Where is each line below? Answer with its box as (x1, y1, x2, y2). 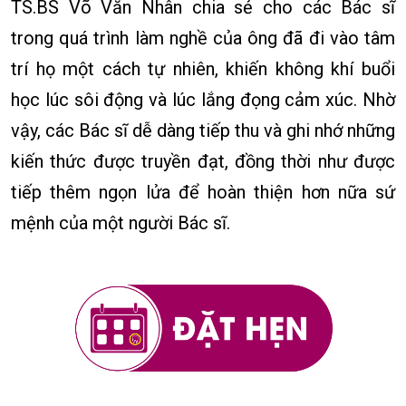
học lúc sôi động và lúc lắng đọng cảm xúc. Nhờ (11, 89, 395, 111)
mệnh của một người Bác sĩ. (11, 212, 230, 235)
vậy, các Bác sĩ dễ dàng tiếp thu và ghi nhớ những (11, 120, 395, 142)
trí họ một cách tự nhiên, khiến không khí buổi (11, 58, 395, 81)
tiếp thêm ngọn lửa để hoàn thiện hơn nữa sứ (11, 181, 395, 204)
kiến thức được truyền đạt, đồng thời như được (11, 150, 395, 173)
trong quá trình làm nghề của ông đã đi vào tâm (11, 27, 395, 50)
